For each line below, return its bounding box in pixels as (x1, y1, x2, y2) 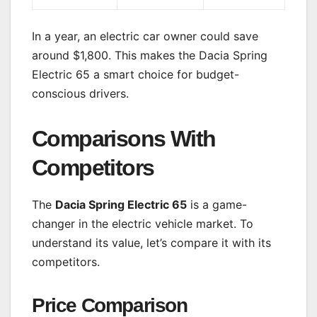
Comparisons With (32, 126, 216, 152)
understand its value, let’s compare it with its (32, 236, 271, 250)
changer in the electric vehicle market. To (32, 217, 253, 231)
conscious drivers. (32, 86, 129, 101)
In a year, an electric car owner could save (32, 29, 258, 44)
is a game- (187, 197, 247, 212)
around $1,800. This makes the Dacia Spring (32, 48, 267, 63)
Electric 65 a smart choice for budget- (32, 67, 239, 82)
